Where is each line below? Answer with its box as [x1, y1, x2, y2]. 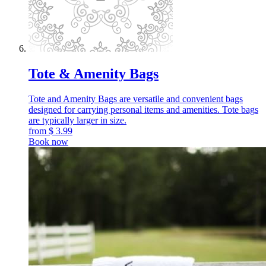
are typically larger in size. [28, 115, 126, 125]
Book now [28, 136, 68, 147]
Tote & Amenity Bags [28, 65, 159, 81]
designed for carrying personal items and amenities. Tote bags [28, 104, 258, 115]
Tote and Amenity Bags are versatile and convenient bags [28, 93, 243, 104]
